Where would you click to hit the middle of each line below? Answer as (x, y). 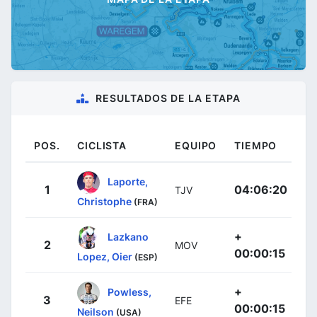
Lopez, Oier (105, 257)
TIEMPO (256, 145)
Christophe (104, 201)
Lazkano (128, 236)
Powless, (129, 292)
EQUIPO (196, 145)
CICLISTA (102, 145)
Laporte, (128, 181)
